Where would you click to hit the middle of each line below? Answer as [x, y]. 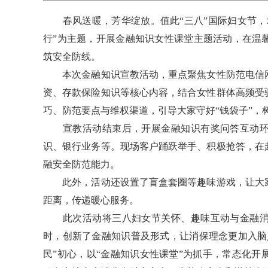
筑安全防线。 [72, 57]
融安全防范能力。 [81, 164]
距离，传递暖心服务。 [91, 200]
